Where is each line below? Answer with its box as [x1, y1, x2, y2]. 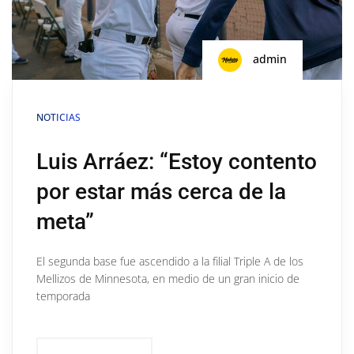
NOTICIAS [36, 110, 81, 124]
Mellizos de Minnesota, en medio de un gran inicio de [36, 270, 299, 286]
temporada [36, 288, 90, 303]
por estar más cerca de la [36, 178, 286, 205]
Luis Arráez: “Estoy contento [36, 148, 317, 175]
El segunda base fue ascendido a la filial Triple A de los [36, 253, 303, 269]
